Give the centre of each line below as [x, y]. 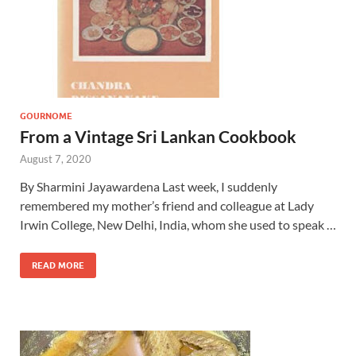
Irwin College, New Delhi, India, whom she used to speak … [178, 224]
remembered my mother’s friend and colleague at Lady [167, 205]
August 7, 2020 [56, 159]
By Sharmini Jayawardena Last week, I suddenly [149, 186]
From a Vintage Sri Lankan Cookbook [158, 136]
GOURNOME [46, 116]
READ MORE [58, 265]
